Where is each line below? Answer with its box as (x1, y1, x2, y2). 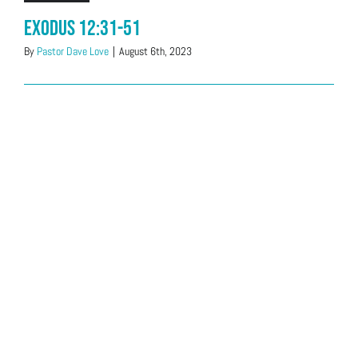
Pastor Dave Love (37, 44, 109, 58)
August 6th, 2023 (119, 44, 192, 58)
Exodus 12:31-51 (24, 16, 141, 42)
